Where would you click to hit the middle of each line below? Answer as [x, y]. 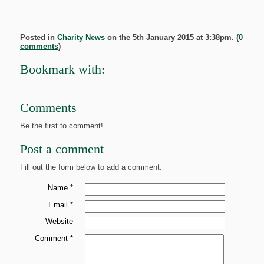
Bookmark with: [62, 70]
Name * [60, 188]
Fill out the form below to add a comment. [91, 167]
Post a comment [62, 149]
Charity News [81, 37]
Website [59, 222]
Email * [61, 204]
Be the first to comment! [62, 126]
